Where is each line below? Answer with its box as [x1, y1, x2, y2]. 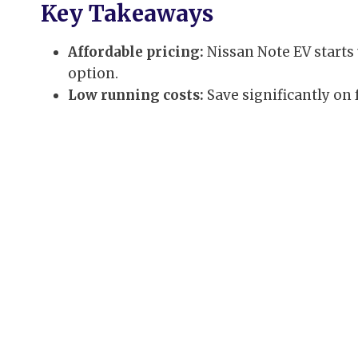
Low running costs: [68, 86, 204, 104]
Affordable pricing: [68, 42, 204, 61]
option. [68, 64, 118, 82]
